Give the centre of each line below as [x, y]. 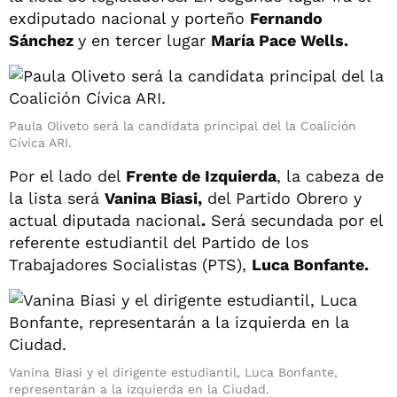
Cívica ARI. [40, 142]
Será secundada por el [294, 220]
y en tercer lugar [144, 40]
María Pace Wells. [280, 40]
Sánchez [43, 40]
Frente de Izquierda [201, 175]
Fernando [286, 18]
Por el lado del [67, 175]
